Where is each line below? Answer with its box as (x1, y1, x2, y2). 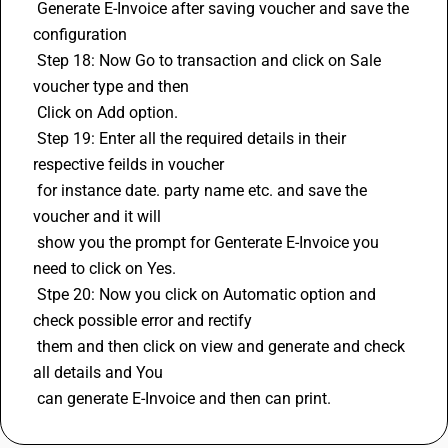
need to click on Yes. (33, 259, 180, 278)
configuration (33, 25, 131, 44)
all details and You (33, 363, 167, 382)
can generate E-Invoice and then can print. (37, 389, 331, 408)
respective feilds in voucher (33, 155, 228, 174)
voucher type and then (33, 77, 193, 96)
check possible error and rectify (33, 311, 256, 330)
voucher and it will (33, 207, 165, 226)
